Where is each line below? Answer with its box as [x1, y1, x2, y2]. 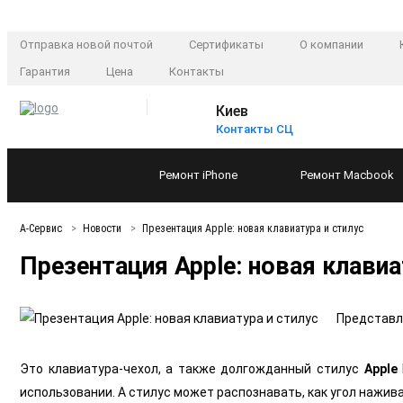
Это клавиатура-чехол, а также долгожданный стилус [20, 361, 364, 376]
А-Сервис [20, 222, 65, 236]
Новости [83, 222, 124, 236]
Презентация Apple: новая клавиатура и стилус [142, 222, 363, 236]
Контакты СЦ [216, 122, 293, 137]
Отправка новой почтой [20, 38, 153, 52]
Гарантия [20, 65, 70, 79]
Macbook [344, 168, 394, 183]
